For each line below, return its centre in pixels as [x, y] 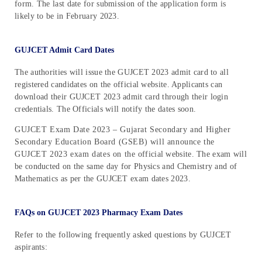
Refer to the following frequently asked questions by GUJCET [123, 235]
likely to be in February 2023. [67, 16]
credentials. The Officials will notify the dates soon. [106, 109]
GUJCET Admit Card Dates [65, 50]
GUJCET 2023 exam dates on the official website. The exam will [131, 154]
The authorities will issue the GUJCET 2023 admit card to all [122, 72]
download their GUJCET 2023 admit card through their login [122, 96]
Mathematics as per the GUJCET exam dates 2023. [103, 178]
